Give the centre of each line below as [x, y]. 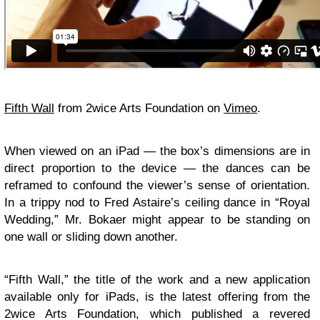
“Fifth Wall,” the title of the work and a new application [157, 280]
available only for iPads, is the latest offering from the [157, 297]
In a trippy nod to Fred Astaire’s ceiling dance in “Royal [157, 203]
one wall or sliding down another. [91, 237]
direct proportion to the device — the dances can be [157, 169]
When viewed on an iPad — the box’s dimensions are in [157, 151]
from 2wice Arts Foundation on [139, 109]
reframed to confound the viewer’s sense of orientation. [157, 186]
